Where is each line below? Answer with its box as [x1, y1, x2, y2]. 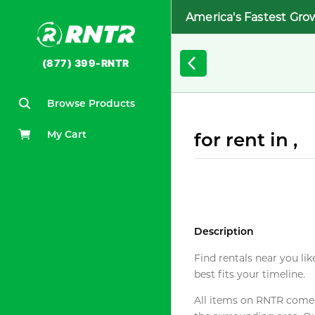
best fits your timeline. [194, 268, 305, 281]
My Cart [47, 128, 86, 141]
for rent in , [194, 129, 297, 151]
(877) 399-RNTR [41, 57, 129, 70]
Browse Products [47, 97, 135, 110]
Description [194, 225, 254, 238]
